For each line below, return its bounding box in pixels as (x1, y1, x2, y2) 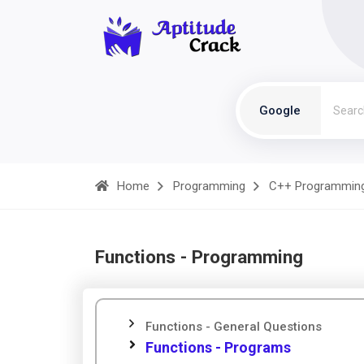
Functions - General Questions (145, 319, 322, 334)
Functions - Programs (145, 339, 291, 356)
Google (259, 103, 301, 118)
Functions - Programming (95, 246, 303, 267)
